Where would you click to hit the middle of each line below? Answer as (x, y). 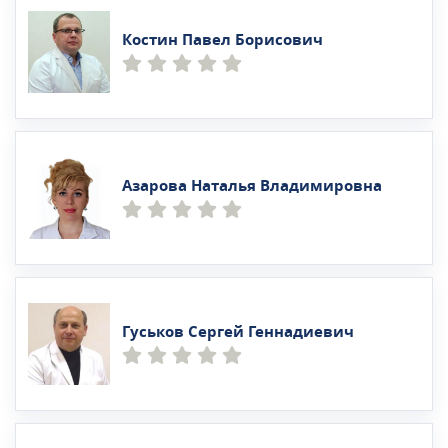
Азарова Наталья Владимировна (252, 185)
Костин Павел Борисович (222, 39)
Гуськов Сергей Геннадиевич (238, 331)
